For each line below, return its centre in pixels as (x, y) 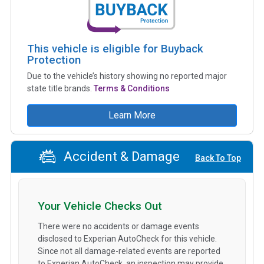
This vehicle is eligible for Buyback (115, 48)
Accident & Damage (120, 157)
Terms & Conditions (132, 88)
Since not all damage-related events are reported (129, 251)
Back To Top (218, 158)
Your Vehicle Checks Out (100, 206)
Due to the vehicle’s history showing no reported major (127, 76)
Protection (54, 60)
